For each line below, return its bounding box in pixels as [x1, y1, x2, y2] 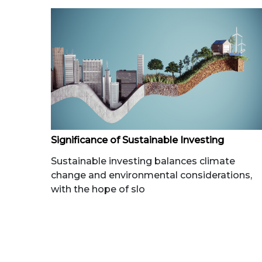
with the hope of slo [51, 184, 145, 195]
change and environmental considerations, [51, 170, 252, 181]
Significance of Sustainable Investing [51, 135, 224, 146]
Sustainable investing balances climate [51, 156, 235, 167]
